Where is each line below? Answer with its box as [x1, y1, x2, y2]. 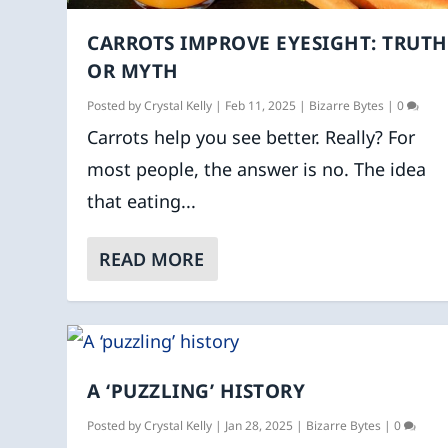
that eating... [87, 189, 197, 214]
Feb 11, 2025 [225, 97, 297, 115]
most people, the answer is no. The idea [87, 157, 427, 182]
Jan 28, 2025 [225, 417, 294, 435]
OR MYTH [87, 58, 179, 85]
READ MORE [99, 247, 205, 272]
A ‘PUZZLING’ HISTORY [87, 378, 306, 405]
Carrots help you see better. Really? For [87, 125, 416, 150]
